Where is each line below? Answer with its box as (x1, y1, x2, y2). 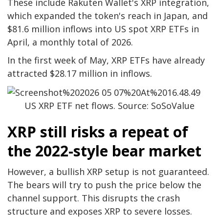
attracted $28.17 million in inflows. (7, 67, 152, 80)
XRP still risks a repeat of (7, 122, 188, 142)
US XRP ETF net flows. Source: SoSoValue (24, 100, 195, 112)
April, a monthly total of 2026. (7, 36, 133, 48)
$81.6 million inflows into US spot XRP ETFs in (7, 23, 199, 35)
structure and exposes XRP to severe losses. (7, 205, 192, 218)
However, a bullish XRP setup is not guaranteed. (7, 166, 209, 178)
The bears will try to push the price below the (7, 179, 201, 191)
